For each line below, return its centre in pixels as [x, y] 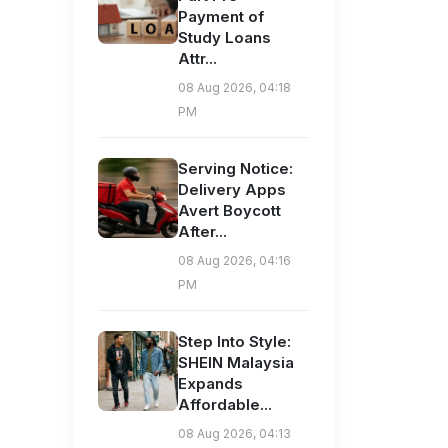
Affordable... [225, 405]
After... [202, 232]
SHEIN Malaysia [236, 363]
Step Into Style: [234, 342]
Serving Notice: [235, 169]
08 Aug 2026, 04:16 [234, 261]
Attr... [197, 59]
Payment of [221, 17]
